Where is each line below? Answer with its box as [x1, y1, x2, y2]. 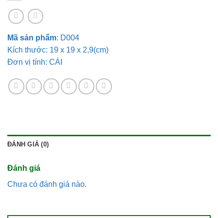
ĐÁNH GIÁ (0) [7, 141, 49, 148]
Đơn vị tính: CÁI [7, 58, 62, 67]
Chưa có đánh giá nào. [7, 180, 87, 189]
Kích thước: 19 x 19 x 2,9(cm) [7, 46, 109, 54]
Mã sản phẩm [7, 34, 56, 42]
